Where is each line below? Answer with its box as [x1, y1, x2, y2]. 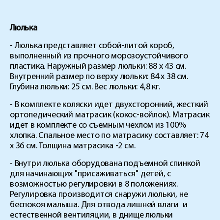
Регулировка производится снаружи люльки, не [10, 190, 188, 199]
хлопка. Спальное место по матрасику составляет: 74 [10, 131, 209, 140]
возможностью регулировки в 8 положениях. [10, 179, 178, 189]
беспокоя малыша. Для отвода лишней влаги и [10, 200, 188, 210]
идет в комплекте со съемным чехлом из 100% [10, 120, 186, 130]
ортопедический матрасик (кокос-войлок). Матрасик [10, 110, 210, 120]
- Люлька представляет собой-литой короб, [10, 41, 174, 51]
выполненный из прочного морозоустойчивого [10, 51, 188, 61]
